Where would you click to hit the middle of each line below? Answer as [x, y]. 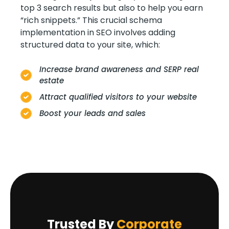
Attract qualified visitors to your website [118, 97]
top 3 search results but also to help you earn [112, 8]
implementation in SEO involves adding [98, 32]
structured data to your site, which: [90, 44]
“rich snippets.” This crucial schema [91, 20]
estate [52, 81]
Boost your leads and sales [93, 113]
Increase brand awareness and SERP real [119, 70]
